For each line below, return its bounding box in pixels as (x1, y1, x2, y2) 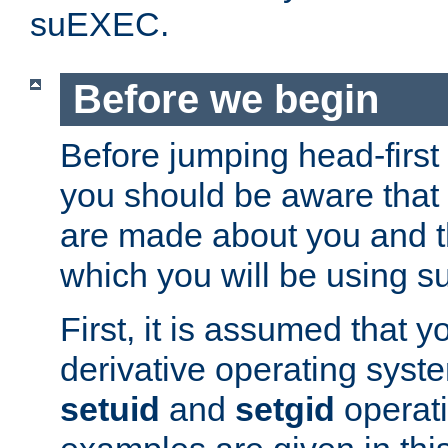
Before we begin (72, 77, 379, 122)
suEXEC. (30, 5, 169, 44)
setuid (60, 389, 160, 428)
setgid (235, 389, 335, 428)
